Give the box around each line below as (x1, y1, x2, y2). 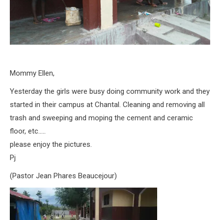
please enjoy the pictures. (10, 139, 92, 149)
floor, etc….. (10, 126, 46, 136)
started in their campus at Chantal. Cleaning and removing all (10, 100, 205, 109)
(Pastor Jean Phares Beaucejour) (10, 171, 117, 180)
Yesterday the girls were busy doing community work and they (10, 86, 210, 96)
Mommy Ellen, (10, 68, 55, 78)
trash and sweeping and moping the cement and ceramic (10, 113, 193, 122)
